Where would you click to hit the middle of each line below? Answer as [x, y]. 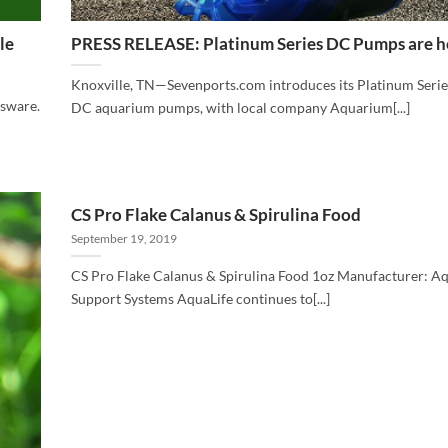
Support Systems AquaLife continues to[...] [200, 299]
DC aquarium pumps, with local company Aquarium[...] [240, 108]
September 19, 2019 [124, 238]
